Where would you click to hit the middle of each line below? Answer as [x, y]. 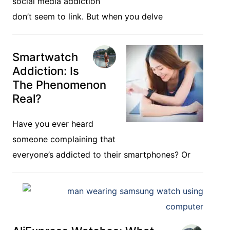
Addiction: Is [46, 71]
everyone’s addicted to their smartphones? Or [101, 155]
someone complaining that [64, 139]
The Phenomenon [59, 85]
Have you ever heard [53, 124]
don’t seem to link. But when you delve [88, 16]
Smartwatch [45, 57]
